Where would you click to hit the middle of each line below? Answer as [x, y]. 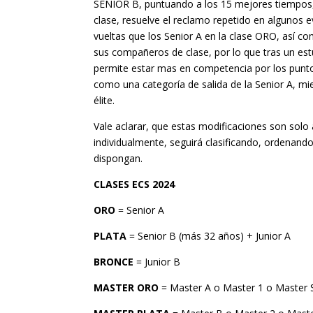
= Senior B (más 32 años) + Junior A [209, 236]
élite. [104, 101]
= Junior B [157, 262]
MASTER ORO [126, 288]
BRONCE [114, 262]
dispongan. [118, 159]
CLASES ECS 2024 [134, 184]
